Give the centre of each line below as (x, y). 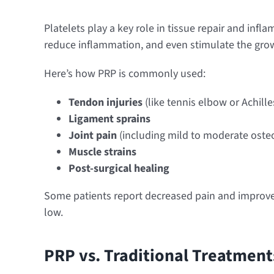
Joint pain (92, 136)
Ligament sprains (109, 119)
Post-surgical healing (119, 169)
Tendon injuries (105, 103)
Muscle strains (102, 152)
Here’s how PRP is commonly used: (124, 74)
